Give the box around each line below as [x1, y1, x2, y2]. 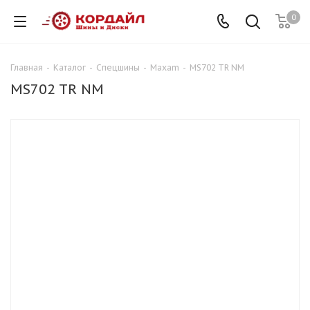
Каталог [53, 62, 86, 73]
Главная [10, 62, 43, 73]
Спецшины [96, 62, 140, 73]
